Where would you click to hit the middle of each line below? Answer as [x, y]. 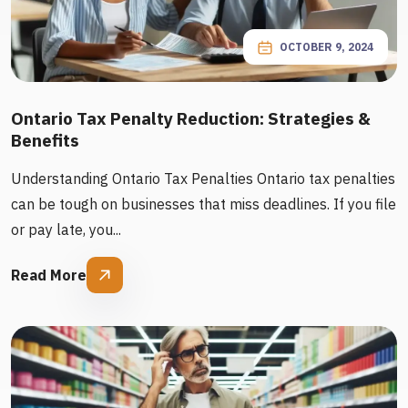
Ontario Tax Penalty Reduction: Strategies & [191, 118]
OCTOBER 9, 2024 [326, 47]
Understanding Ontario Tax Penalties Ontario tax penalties [203, 178]
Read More [49, 275]
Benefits [45, 140]
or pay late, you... [66, 229]
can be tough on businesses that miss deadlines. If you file [204, 204]
